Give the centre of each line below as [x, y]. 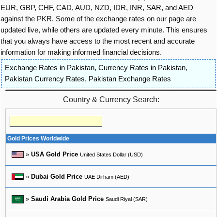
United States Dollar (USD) [111, 154]
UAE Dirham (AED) [107, 177]
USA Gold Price [54, 154]
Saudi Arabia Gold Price [67, 199]
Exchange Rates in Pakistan [50, 68]
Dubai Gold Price [57, 176]
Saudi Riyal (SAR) [127, 199]
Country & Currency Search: [111, 99]
